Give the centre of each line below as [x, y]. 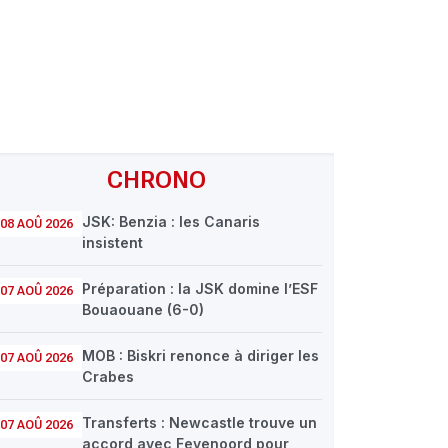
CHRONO [156, 180]
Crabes [108, 376]
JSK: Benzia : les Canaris [171, 221]
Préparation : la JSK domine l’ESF [200, 288]
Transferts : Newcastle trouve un [199, 422]
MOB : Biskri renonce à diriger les [200, 355]
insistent [112, 242]
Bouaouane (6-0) [143, 309]
